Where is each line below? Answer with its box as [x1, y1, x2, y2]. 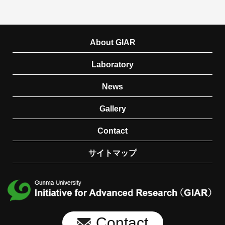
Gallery [99, 104, 126, 113]
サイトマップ [88, 149, 137, 157]
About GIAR [89, 38, 136, 47]
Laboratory [91, 60, 134, 69]
